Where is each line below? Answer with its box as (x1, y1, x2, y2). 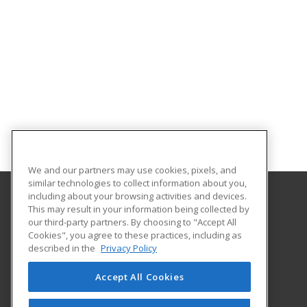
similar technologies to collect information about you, (28, 176, 247, 189)
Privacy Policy (101, 241, 157, 254)
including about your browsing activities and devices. (28, 189, 247, 202)
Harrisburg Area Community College (60, 206, 219, 218)
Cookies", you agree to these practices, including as (28, 228, 242, 241)
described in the (28, 241, 97, 254)
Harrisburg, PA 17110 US (60, 251, 160, 263)
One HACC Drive (60, 236, 127, 248)
